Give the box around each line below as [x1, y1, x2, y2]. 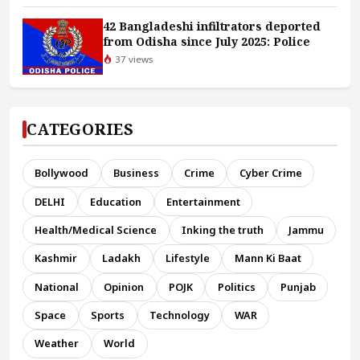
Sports [91, 308, 125, 323]
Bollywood [35, 166, 89, 181]
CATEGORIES [27, 118, 133, 141]
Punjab [280, 279, 316, 294]
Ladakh [102, 251, 141, 266]
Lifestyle [165, 251, 210, 266]
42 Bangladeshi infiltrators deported [103, 18, 321, 35]
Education [90, 194, 142, 209]
